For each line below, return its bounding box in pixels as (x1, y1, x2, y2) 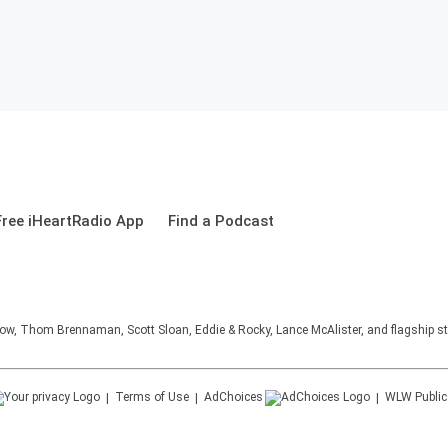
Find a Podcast (168, 212, 274, 230)
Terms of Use (115, 390, 189, 404)
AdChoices (204, 390, 263, 404)
